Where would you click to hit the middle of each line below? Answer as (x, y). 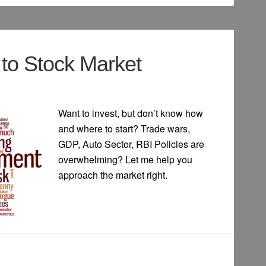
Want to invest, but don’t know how (131, 113)
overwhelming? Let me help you (125, 160)
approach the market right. (113, 175)
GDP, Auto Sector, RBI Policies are (131, 144)
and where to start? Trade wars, (124, 129)
